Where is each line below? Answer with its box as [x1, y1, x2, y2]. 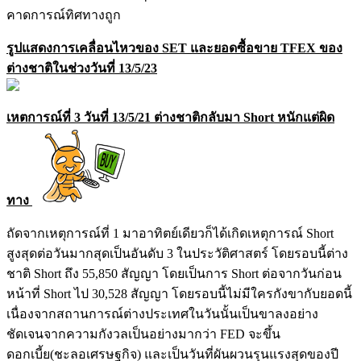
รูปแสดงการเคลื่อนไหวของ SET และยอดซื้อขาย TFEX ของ [6, 40, 342, 55]
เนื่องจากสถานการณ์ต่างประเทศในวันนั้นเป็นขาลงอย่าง [6, 306, 318, 321]
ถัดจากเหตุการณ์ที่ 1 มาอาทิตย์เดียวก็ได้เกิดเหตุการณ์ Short [6, 226, 334, 240]
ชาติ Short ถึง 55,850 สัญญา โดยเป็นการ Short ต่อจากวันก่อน [6, 266, 342, 280]
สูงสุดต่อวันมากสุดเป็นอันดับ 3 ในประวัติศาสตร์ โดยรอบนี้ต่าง [6, 246, 348, 260]
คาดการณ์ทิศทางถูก [6, 7, 121, 22]
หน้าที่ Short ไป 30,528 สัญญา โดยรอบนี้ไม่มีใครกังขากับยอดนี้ [6, 286, 352, 301]
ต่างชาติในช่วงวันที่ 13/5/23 [6, 60, 157, 75]
